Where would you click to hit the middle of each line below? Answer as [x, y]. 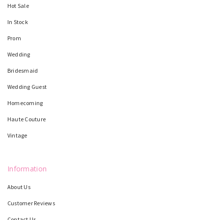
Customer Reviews [31, 203]
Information [27, 168]
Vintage [17, 135]
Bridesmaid [23, 70]
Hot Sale [18, 5]
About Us [19, 187]
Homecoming [25, 103]
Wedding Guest [27, 86]
